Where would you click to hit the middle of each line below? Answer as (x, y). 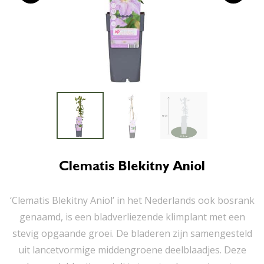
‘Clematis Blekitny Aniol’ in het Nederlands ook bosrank (132, 200)
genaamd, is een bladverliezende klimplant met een (132, 217)
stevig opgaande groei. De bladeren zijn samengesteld (132, 233)
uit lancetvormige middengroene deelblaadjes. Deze (132, 250)
